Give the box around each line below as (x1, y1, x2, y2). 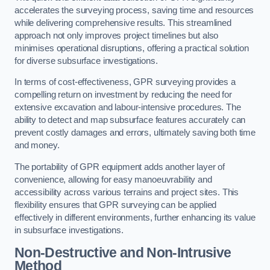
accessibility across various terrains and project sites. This (14, 187, 239, 197)
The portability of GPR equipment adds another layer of (14, 162, 225, 172)
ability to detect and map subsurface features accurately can (14, 115, 246, 125)
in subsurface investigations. (14, 225, 124, 235)
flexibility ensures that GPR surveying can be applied (14, 200, 217, 210)
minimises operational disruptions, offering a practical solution (14, 43, 249, 53)
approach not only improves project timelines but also (14, 30, 219, 40)
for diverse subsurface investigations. (14, 55, 158, 66)
